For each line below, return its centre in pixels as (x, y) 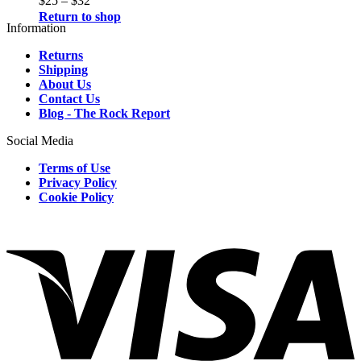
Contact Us (69, 99)
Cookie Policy (76, 197)
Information (36, 28)
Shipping (63, 70)
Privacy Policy (78, 183)
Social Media (40, 141)
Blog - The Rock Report (104, 114)
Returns (61, 56)
